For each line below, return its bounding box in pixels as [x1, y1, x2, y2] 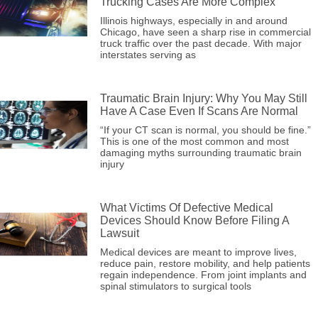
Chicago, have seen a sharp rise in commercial [99, 26, 311, 38]
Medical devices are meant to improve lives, [99, 246, 297, 258]
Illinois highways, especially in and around [99, 15, 287, 26]
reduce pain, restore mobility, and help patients [99, 258, 310, 269]
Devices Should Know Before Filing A [99, 214, 289, 226]
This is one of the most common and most [99, 136, 289, 147]
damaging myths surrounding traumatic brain [99, 147, 302, 158]
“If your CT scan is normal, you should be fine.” [99, 124, 311, 136]
